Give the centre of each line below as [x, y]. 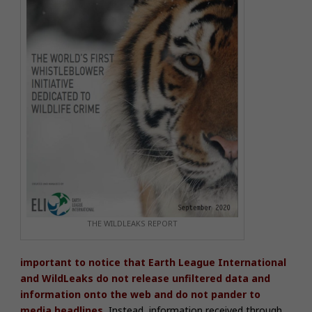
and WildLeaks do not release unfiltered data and [145, 278]
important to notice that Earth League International [153, 262]
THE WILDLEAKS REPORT [132, 223]
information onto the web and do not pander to [140, 294]
